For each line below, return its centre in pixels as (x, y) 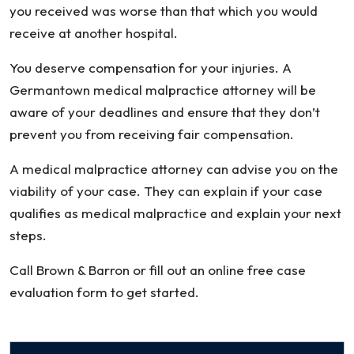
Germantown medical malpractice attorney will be (163, 90)
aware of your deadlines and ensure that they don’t (165, 112)
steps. (28, 235)
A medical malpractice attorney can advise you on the (174, 169)
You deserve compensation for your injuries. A (151, 68)
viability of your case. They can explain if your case (166, 191)
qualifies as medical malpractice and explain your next (175, 213)
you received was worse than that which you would (164, 11)
